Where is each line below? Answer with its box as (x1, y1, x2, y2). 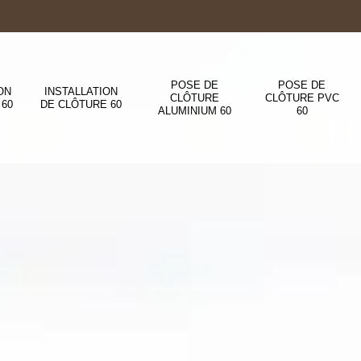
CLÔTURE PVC (264, 91, 339, 104)
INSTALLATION (44, 85, 118, 98)
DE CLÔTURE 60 (40, 98, 122, 110)
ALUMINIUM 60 (157, 104, 231, 117)
